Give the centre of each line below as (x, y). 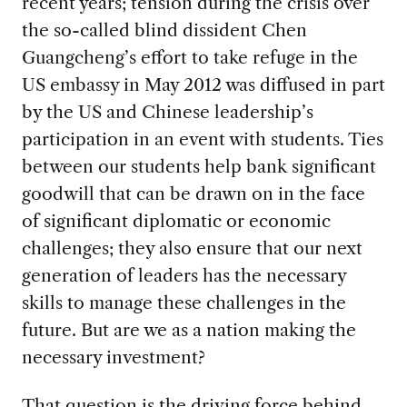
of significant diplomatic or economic (176, 221)
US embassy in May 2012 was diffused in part (203, 85)
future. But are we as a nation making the (189, 330)
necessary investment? (113, 357)
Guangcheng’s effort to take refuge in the (189, 58)
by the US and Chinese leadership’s (167, 112)
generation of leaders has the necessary (184, 276)
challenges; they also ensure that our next (192, 248)
